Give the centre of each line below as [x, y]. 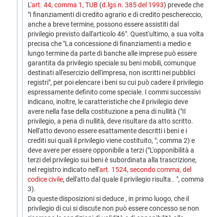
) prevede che [184, 5]
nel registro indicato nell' [63, 170]
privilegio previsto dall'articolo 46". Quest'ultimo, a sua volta [116, 34]
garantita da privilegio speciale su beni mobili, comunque [112, 63]
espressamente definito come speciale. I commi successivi [114, 92]
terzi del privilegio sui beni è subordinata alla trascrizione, [112, 160]
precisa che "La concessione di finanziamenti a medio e [109, 44]
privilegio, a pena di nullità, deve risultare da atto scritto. [110, 121]
